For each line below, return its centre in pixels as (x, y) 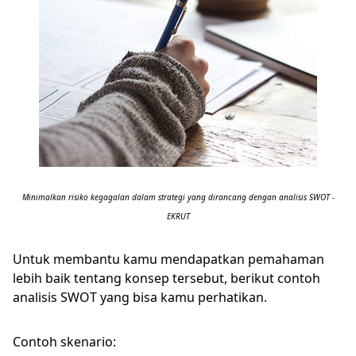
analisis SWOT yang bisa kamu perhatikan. (141, 297)
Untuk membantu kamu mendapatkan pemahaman (168, 259)
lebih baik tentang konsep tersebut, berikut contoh (166, 278)
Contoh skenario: (66, 342)
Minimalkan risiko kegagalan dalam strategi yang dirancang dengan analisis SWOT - (178, 197)
